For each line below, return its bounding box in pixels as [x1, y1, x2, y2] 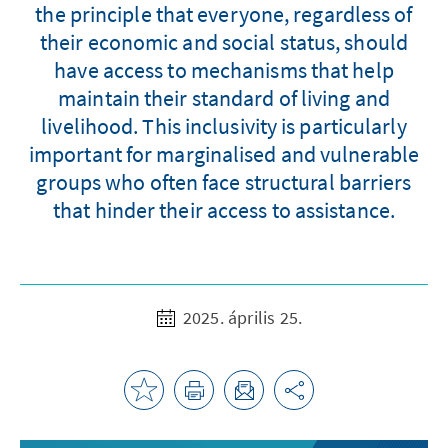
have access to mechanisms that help [54, 55, 394, 84]
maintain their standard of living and [58, 83, 390, 112]
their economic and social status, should [39, 27, 408, 56]
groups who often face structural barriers [36, 167, 412, 196]
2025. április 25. [178, 305, 303, 329]
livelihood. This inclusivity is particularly [41, 111, 407, 140]
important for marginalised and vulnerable [28, 139, 420, 168]
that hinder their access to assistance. [53, 195, 395, 224]
